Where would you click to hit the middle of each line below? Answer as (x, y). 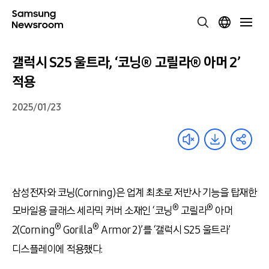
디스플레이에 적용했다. (57, 249)
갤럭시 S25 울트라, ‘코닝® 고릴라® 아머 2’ (126, 62)
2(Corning (34, 230)
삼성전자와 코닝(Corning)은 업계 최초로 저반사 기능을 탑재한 (134, 193)
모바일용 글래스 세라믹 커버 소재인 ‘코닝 (92, 211)
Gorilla (77, 230)
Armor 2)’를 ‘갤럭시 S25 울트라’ (165, 230)
